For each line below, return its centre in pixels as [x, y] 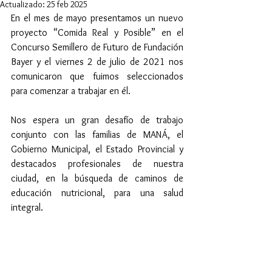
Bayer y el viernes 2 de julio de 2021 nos [97, 62]
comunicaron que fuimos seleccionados [97, 76]
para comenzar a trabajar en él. [72, 91]
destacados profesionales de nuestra [97, 164]
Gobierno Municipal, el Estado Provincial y [97, 149]
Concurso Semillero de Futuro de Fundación [97, 47]
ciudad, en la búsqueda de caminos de [97, 178]
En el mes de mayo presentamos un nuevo [97, 18]
